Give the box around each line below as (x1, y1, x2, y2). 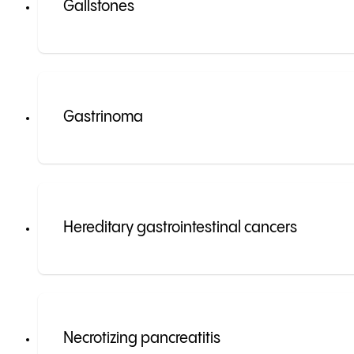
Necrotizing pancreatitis (63, 330, 220, 348)
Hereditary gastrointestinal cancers (63, 220, 297, 237)
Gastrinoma (63, 109, 143, 126)
